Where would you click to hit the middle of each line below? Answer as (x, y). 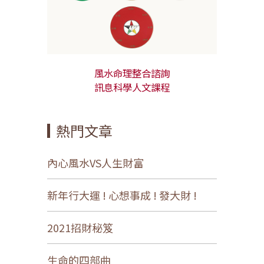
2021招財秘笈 (80, 227)
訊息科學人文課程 (132, 87)
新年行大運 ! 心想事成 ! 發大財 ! (122, 195)
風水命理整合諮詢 (132, 73)
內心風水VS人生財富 (95, 162)
